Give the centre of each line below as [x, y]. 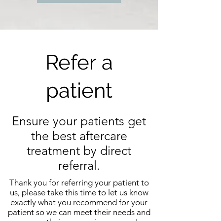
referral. [79, 165]
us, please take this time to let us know [79, 192]
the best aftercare [79, 136]
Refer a [79, 62]
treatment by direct [79, 150]
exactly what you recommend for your [79, 202]
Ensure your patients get [79, 121]
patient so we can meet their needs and [79, 212]
